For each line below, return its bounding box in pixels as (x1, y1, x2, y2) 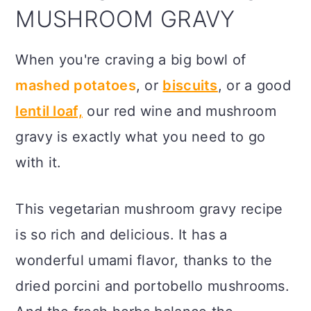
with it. (15, 153, 62, 171)
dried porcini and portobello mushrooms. (15, 277, 290, 294)
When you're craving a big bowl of (15, 51, 246, 68)
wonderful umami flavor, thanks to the (15, 251, 277, 269)
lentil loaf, (15, 102, 83, 119)
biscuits (162, 76, 218, 94)
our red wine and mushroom (83, 102, 276, 119)
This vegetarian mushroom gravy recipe (15, 200, 283, 217)
